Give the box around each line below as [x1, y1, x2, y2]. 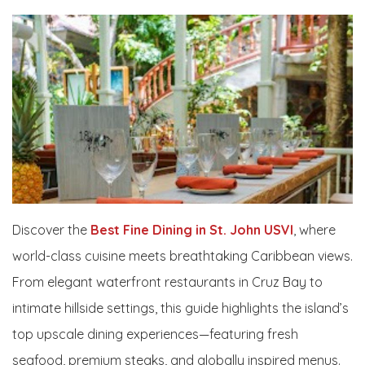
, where [293, 222, 336, 239]
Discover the [12, 222, 87, 239]
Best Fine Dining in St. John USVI [87, 222, 293, 239]
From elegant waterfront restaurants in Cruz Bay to [12, 274, 323, 291]
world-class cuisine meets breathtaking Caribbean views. [12, 248, 353, 265]
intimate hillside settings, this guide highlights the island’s [12, 300, 349, 317]
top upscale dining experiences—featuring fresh [12, 326, 298, 343]
